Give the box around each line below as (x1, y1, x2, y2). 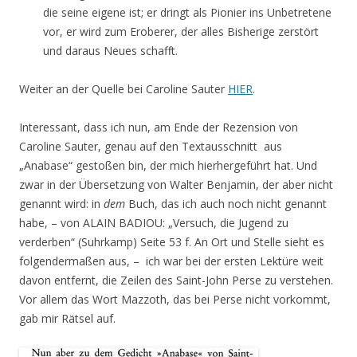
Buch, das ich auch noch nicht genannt (125, 196, 327, 211)
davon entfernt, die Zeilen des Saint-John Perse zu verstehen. (19, 273, 333, 288)
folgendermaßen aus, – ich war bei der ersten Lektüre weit (19, 253, 324, 269)
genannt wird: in (19, 196, 104, 211)
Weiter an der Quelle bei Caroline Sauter (19, 81, 228, 96)
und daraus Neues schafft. (43, 43, 178, 58)
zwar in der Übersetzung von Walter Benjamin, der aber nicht (19, 177, 333, 192)
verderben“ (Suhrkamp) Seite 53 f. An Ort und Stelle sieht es (19, 234, 324, 249)
